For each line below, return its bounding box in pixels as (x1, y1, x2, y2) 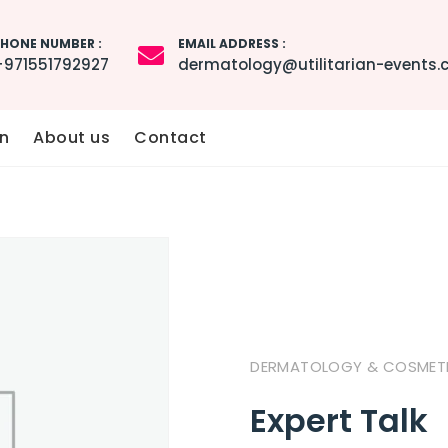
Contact (134, 126, 207, 149)
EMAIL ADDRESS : (178, 34, 286, 52)
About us (33, 126, 110, 149)
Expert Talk (250, 398, 429, 443)
